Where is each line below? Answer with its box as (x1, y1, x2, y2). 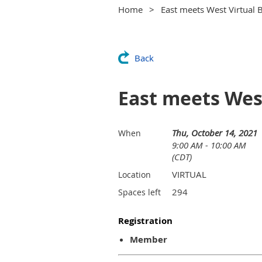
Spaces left (118, 187, 161, 198)
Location (118, 169, 151, 180)
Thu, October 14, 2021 (172, 127, 257, 139)
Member (130, 233, 167, 246)
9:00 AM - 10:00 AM (172, 139, 246, 151)
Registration (118, 215, 173, 227)
